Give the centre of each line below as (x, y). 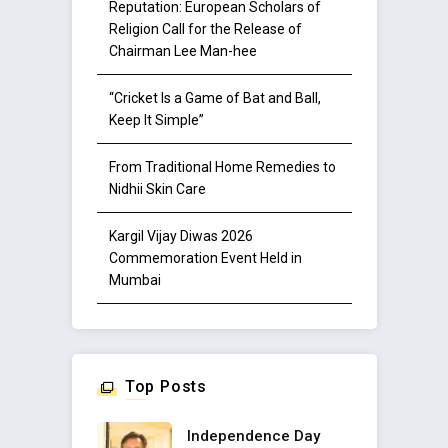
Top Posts (166, 387)
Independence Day (253, 436)
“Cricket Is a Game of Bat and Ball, (214, 98)
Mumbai (134, 280)
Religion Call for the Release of (205, 29)
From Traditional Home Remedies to (222, 167)
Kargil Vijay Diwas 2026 (180, 236)
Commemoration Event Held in (205, 258)
